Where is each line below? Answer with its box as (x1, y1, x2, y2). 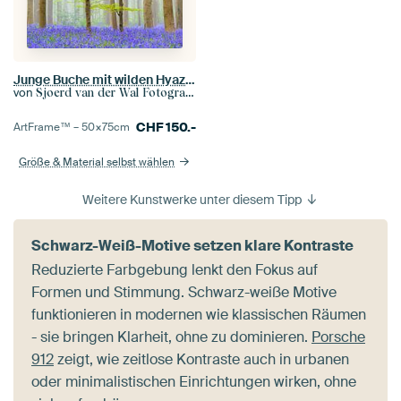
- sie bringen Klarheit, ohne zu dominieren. (31, 328, 311, 347)
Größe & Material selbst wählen (19, 155, 175, 170)
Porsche (311, 328, 365, 347)
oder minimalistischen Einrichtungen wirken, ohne (31, 372, 356, 392)
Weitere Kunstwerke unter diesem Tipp (81, 192, 304, 209)
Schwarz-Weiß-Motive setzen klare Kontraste (31, 236, 354, 256)
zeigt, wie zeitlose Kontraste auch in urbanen (54, 350, 349, 370)
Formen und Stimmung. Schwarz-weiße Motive (31, 283, 337, 303)
